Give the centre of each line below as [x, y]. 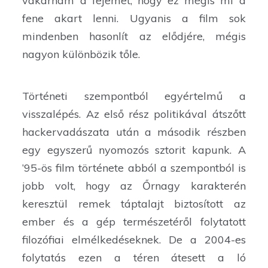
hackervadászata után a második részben [134, 132]
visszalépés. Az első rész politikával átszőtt [134, 114]
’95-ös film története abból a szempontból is [134, 168]
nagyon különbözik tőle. [81, 54]
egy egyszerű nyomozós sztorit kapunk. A [134, 150]
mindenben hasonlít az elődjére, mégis [134, 36]
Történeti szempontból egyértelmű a [134, 96]
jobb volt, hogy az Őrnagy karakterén [134, 186]
